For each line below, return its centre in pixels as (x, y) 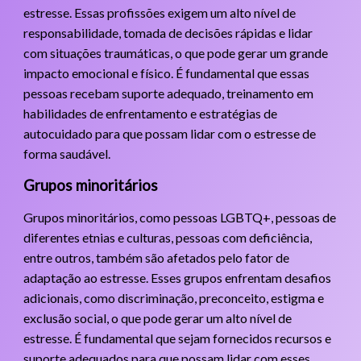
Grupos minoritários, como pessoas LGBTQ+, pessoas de (179, 217)
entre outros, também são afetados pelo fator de (156, 257)
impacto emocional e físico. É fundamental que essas (166, 73)
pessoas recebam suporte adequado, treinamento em (168, 93)
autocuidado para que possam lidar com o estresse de (169, 133)
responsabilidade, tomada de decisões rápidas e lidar (168, 32)
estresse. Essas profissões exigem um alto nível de (159, 12)
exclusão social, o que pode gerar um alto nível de (157, 317)
